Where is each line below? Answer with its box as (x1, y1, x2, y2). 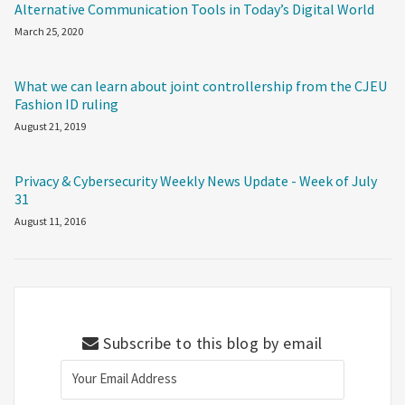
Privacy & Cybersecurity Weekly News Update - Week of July (14, 171, 377, 190)
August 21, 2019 (14, 118, 86, 133)
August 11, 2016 (14, 213, 86, 228)
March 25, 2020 (14, 24, 83, 38)
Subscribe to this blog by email (99, 332, 323, 353)
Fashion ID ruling (14, 94, 118, 113)
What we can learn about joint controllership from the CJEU (14, 76, 387, 95)
